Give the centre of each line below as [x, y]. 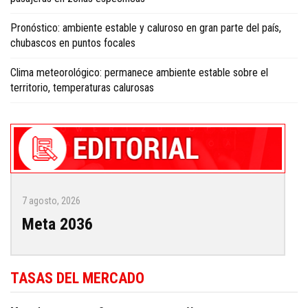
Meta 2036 [57, 224]
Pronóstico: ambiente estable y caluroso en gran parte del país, [146, 27]
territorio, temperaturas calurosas [82, 87]
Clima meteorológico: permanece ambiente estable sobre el [139, 72]
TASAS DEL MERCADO [77, 278]
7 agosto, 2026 [51, 201]
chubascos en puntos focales [73, 43]
